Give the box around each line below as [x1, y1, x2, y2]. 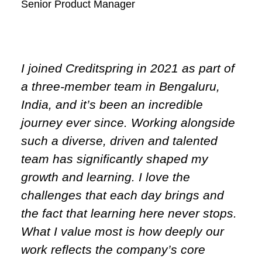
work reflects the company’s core [21, 242, 205, 256]
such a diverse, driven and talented [21, 133, 218, 147]
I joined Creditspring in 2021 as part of [21, 61, 235, 75]
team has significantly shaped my [21, 151, 208, 166]
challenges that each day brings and [21, 188, 224, 202]
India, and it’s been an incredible [21, 97, 203, 111]
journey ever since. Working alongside [21, 115, 235, 129]
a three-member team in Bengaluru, [21, 79, 220, 93]
